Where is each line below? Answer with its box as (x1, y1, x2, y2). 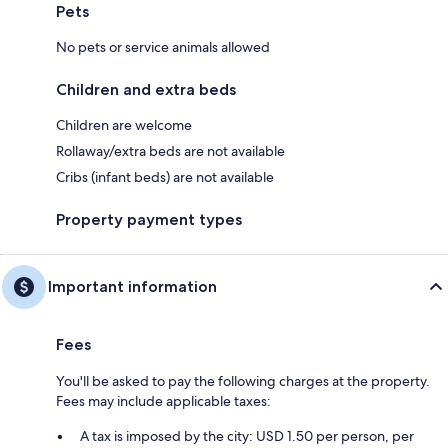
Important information (48, 276, 217, 296)
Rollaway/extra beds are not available (56, 141, 285, 160)
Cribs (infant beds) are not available (56, 167, 274, 186)
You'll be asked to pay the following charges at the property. (56, 371, 430, 390)
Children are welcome (56, 115, 192, 134)
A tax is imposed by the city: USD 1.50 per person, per (80, 426, 414, 445)
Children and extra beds (56, 79, 236, 99)
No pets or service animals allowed (56, 37, 270, 56)
